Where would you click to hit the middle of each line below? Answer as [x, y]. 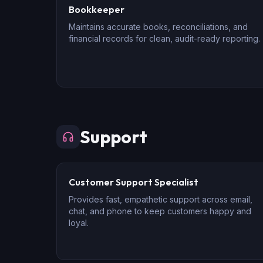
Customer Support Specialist [134, 182]
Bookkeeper [97, 9]
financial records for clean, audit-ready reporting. [164, 38]
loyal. [79, 223]
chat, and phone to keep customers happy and [160, 211]
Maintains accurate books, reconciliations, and [158, 27]
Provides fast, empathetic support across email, [161, 199]
